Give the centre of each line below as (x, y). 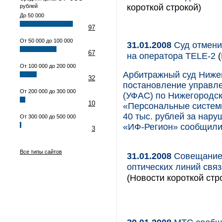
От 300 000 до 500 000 (48, 116)
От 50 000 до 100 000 (46, 41)
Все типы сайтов (41, 152)
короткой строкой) (164, 7)
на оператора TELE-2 (171, 56)
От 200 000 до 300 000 (48, 91)
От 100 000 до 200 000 (48, 66)
